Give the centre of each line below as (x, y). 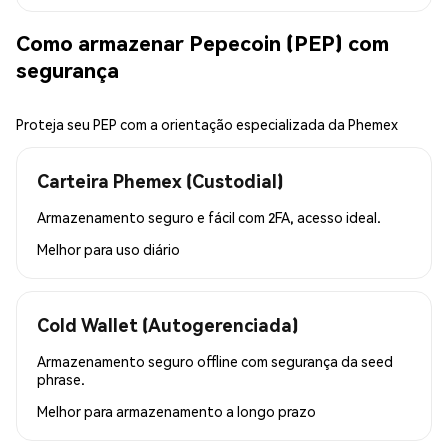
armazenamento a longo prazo (216, 410)
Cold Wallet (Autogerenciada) (167, 324)
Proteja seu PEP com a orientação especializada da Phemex (207, 123)
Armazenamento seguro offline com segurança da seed (215, 360)
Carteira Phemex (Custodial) (160, 180)
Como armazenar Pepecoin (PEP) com (202, 43)
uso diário (148, 248)
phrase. (61, 378)
